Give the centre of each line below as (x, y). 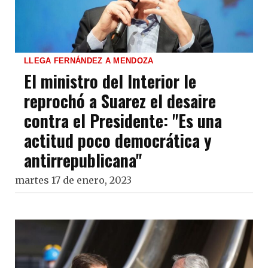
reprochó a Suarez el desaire (120, 100)
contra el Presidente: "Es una (123, 120)
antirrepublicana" (83, 160)
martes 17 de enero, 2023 (73, 180)
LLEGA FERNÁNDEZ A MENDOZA (89, 60)
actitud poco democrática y (118, 140)
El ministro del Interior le (110, 81)
